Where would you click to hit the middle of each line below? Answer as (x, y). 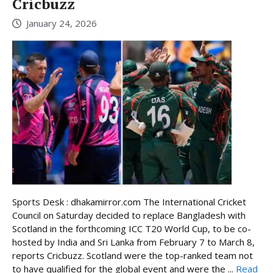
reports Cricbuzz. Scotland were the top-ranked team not (133, 256)
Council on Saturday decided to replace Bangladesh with (129, 215)
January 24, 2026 (62, 23)
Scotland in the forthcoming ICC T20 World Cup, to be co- (132, 229)
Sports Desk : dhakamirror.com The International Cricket (129, 202)
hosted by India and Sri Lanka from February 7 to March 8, (133, 242)
